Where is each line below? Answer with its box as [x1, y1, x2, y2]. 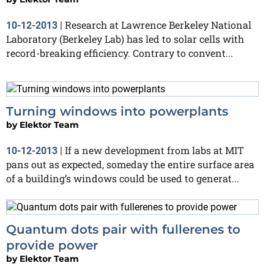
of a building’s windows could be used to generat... [6, 171, 239, 185]
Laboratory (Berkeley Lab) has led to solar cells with [6, 32, 244, 46]
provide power [6, 237, 98, 253]
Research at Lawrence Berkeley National [65, 18, 251, 32]
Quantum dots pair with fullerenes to [6, 221, 240, 237]
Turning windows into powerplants [6, 103, 228, 119]
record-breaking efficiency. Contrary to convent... [6, 46, 233, 60]
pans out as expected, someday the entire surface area [6, 157, 254, 171]
